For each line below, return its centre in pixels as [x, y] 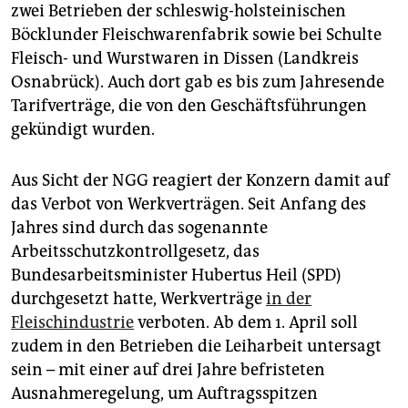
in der [289, 298]
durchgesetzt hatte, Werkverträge [138, 298]
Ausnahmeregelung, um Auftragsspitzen [164, 393]
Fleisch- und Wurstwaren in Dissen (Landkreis [185, 58]
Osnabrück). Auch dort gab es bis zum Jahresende [198, 82]
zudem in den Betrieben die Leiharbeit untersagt [196, 346]
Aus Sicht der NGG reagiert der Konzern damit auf [200, 180]
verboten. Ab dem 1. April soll [246, 322]
